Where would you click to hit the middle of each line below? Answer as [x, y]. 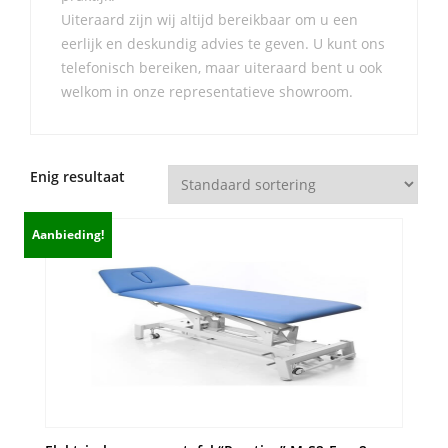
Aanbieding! [68, 235]
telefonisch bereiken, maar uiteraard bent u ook [221, 67]
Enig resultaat [77, 176]
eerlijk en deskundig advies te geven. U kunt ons [223, 43]
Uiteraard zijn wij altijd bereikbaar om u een [209, 19]
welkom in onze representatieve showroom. [207, 91]
